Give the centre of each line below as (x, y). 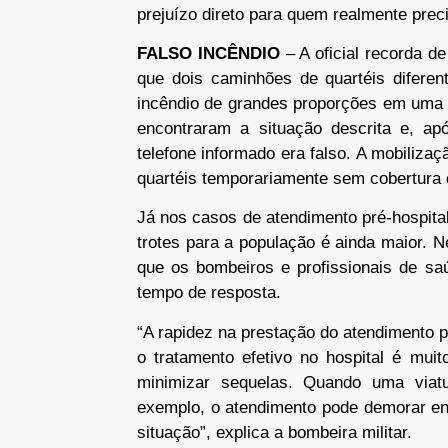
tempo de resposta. (209, 293)
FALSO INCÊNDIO (208, 54)
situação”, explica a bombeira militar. (274, 432)
